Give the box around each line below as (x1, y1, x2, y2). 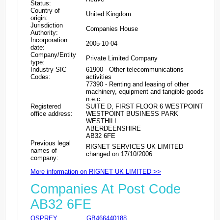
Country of (30, 6, 60, 14)
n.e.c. (86, 95, 102, 103)
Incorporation (30, 36, 67, 44)
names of (30, 146, 57, 154)
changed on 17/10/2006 (86, 150, 152, 158)
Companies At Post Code (30, 182, 181, 197)
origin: (30, 14, 48, 22)
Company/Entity (30, 51, 76, 58)
